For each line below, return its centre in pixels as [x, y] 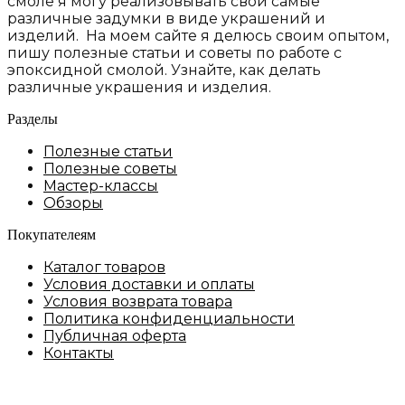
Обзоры [73, 203]
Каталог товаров [104, 268]
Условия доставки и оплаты [149, 285]
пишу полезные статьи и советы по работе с [174, 53]
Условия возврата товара [138, 302]
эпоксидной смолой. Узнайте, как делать [164, 71]
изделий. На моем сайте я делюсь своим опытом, [198, 36]
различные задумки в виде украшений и [166, 19]
